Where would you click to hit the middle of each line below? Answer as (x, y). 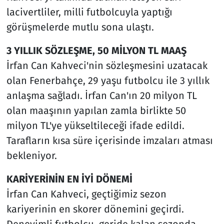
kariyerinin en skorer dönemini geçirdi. (95, 209)
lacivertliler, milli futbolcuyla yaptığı (89, 12)
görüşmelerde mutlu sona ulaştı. (80, 27)
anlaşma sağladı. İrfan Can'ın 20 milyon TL (101, 95)
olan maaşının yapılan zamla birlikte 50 (96, 110)
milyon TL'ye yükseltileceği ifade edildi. (95, 125)
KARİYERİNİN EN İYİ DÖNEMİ (69, 179)
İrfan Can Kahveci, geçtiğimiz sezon (86, 194)
